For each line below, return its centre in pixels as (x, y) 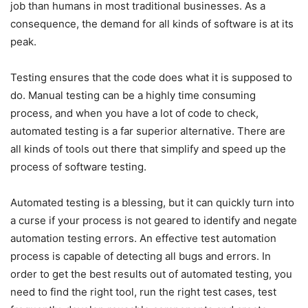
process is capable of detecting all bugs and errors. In (141, 256)
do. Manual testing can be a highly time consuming (133, 95)
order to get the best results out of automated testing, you (151, 274)
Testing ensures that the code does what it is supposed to (151, 77)
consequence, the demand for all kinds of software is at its (152, 23)
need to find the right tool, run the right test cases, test (143, 291)
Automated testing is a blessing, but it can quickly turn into (152, 202)
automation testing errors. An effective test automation (143, 238)
